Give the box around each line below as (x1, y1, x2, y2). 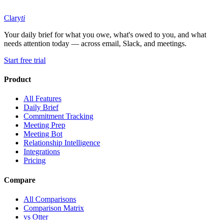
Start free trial (4, 55, 46, 64)
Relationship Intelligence (24, 138, 100, 147)
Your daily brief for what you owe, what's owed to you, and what (4, 30, 206, 39)
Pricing (24, 156, 46, 165)
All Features (24, 94, 61, 103)
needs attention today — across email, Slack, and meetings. (4, 39, 187, 48)
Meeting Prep (24, 121, 65, 130)
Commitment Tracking (24, 112, 93, 121)
